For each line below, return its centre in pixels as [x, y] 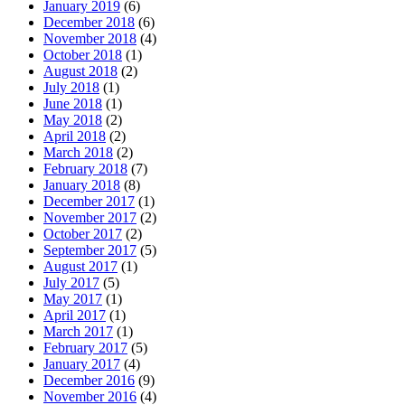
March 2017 [78, 332]
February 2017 [85, 348]
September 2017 [90, 250]
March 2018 [78, 153]
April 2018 [75, 137]
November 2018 [90, 39]
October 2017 [83, 234]
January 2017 [82, 364]
